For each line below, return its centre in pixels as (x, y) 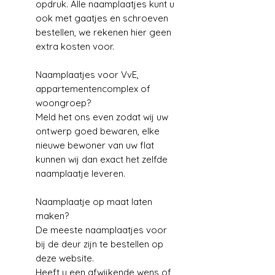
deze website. (65, 258)
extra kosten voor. (75, 46)
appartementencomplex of (93, 88)
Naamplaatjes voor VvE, (87, 74)
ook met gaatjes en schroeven (102, 18)
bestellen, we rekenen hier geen (103, 32)
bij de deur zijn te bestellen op (99, 244)
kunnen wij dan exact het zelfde (102, 159)
